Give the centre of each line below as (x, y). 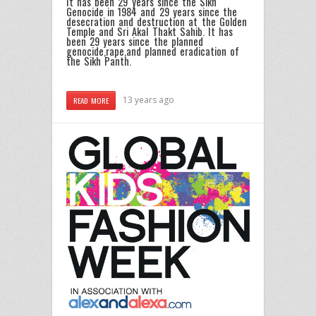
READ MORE (91, 100)
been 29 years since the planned (135, 42)
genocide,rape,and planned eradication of (153, 51)
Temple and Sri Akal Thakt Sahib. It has (150, 32)
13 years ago (149, 99)
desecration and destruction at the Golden (157, 22)
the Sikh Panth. (101, 61)
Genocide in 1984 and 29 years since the (152, 12)
